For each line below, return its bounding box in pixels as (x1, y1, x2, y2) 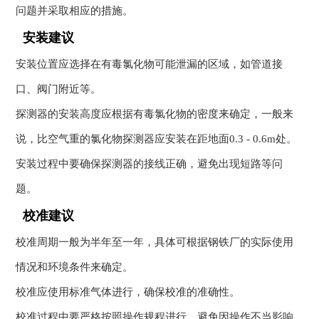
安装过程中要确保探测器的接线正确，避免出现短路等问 (16, 158, 283, 170)
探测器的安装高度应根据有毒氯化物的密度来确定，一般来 (16, 108, 294, 120)
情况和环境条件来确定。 (16, 261, 134, 273)
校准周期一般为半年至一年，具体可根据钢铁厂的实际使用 (16, 236, 294, 249)
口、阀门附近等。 (16, 83, 102, 95)
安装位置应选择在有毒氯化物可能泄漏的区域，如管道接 (16, 58, 283, 70)
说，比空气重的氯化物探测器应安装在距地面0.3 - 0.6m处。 (16, 133, 298, 145)
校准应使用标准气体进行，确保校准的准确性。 (16, 286, 241, 298)
